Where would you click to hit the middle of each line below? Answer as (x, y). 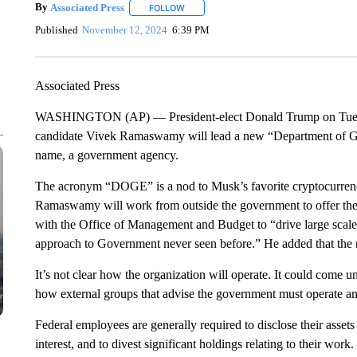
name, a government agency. (106, 155)
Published (56, 29)
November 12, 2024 (125, 29)
